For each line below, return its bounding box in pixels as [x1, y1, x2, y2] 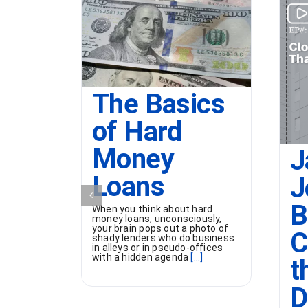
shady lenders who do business [92, 232, 235, 244]
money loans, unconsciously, [92, 213, 222, 225]
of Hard [92, 115, 182, 148]
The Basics [92, 88, 225, 121]
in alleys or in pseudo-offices [92, 242, 223, 254]
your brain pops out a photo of [92, 223, 229, 234]
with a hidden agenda [92, 252, 189, 263]
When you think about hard [92, 203, 213, 215]
